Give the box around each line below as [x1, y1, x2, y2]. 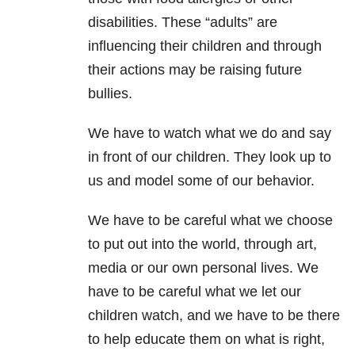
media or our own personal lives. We [88, 260, 319, 277]
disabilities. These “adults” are [88, 14, 277, 31]
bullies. [88, 86, 132, 102]
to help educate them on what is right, [88, 331, 325, 348]
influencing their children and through [88, 38, 322, 55]
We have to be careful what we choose [88, 212, 333, 229]
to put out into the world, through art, [88, 236, 317, 253]
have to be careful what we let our [88, 284, 301, 300]
